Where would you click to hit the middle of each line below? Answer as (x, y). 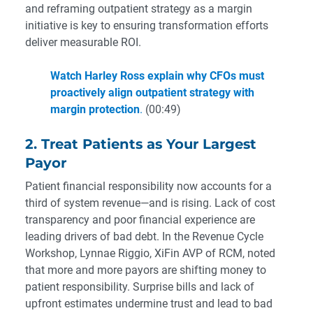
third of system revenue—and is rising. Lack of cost (150, 203)
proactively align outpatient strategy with (152, 93)
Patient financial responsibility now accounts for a (148, 187)
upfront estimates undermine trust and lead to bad (149, 304)
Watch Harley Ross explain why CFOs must (157, 76)
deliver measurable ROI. (83, 43)
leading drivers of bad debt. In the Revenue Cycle (144, 237)
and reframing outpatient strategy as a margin (139, 9)
